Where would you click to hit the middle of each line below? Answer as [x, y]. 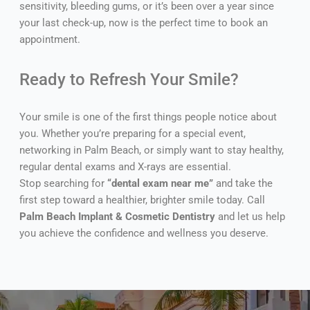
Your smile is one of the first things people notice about [148, 117]
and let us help [250, 217]
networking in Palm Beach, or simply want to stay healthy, [151, 151]
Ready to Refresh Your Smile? [129, 80]
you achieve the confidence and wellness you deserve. [144, 234]
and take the [243, 184]
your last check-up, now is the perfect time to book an [143, 23]
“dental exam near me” [160, 184]
